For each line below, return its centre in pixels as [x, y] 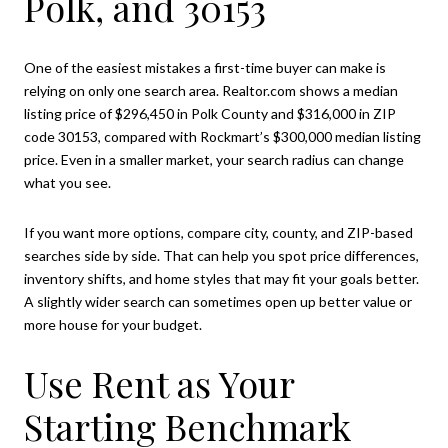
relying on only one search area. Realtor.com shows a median [211, 91]
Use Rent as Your [159, 383]
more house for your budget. [113, 324]
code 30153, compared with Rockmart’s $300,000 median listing [222, 137]
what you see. [67, 183]
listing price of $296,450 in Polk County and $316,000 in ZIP [210, 114]
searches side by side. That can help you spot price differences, [221, 255]
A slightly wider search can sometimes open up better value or [218, 301]
